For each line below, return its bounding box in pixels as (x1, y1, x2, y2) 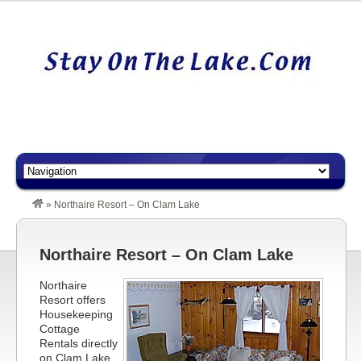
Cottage (39, 322, 80, 335)
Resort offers (39, 293, 106, 306)
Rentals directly (39, 337, 118, 350)
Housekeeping (39, 308, 113, 321)
